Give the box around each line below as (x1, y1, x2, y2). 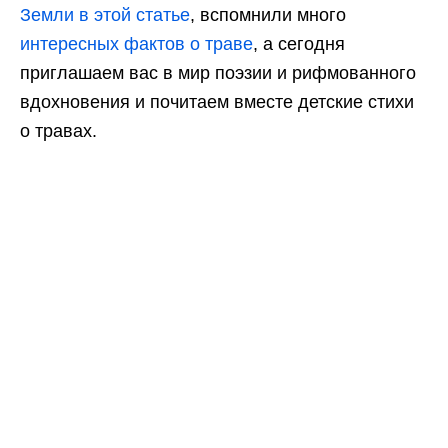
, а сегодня (253, 34, 345, 54)
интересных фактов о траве (20, 34, 253, 54)
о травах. (20, 121, 97, 141)
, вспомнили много (190, 5, 346, 25)
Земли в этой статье (20, 5, 190, 25)
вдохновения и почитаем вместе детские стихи (20, 92, 414, 112)
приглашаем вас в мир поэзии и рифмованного (20, 63, 416, 83)
